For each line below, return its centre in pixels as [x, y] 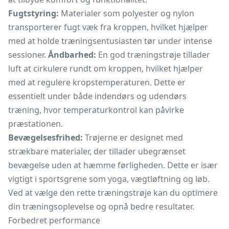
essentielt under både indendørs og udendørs [97, 96]
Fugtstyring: [33, 13]
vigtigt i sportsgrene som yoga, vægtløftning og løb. [109, 179]
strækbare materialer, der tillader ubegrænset [97, 151]
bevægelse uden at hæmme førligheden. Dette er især [113, 165]
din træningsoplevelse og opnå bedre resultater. [101, 207]
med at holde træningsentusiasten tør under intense [110, 41]
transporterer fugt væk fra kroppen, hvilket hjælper [108, 27]
